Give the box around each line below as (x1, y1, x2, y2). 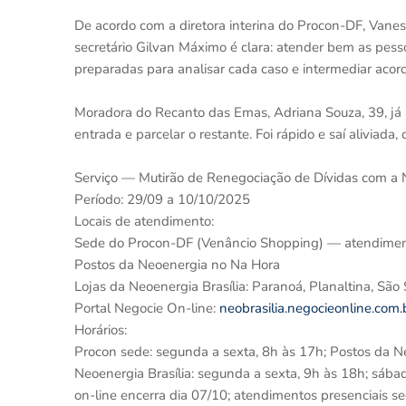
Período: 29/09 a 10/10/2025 (74, 189, 250, 208)
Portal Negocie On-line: (74, 298, 219, 317)
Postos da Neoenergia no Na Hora (74, 255, 280, 274)
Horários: (74, 320, 127, 339)
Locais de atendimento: (74, 211, 214, 230)
